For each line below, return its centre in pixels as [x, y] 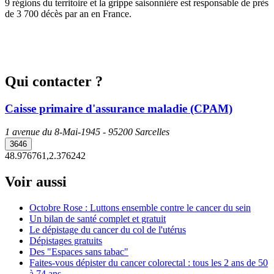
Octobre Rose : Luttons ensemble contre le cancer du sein [140, 208]
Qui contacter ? [54, 81]
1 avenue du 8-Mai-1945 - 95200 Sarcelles [87, 132]
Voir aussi [36, 182]
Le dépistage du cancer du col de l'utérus [108, 230]
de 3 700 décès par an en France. [68, 13]
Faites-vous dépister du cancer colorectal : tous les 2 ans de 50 [149, 263]
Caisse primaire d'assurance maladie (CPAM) [119, 108]
